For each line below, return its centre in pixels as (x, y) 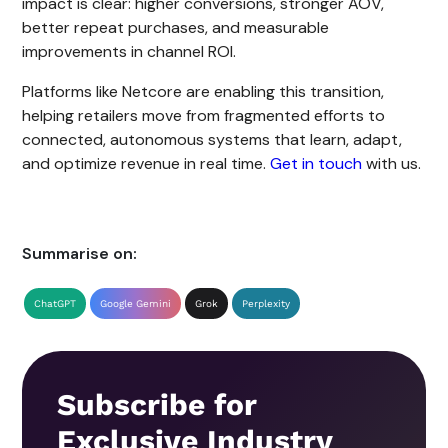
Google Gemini (136, 303)
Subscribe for (157, 404)
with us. (394, 163)
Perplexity (266, 303)
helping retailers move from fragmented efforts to (204, 115)
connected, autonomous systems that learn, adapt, (212, 139)
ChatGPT (55, 303)
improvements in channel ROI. (129, 51)
